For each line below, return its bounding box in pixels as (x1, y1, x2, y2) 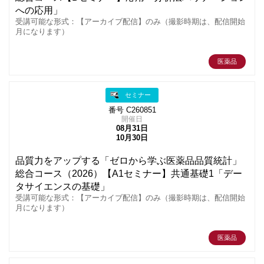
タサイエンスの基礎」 (15, 181, 110, 192)
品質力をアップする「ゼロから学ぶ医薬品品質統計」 (15, 156, 242, 166)
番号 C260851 (108, 106, 156, 115)
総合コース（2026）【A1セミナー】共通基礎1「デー (15, 169, 242, 179)
